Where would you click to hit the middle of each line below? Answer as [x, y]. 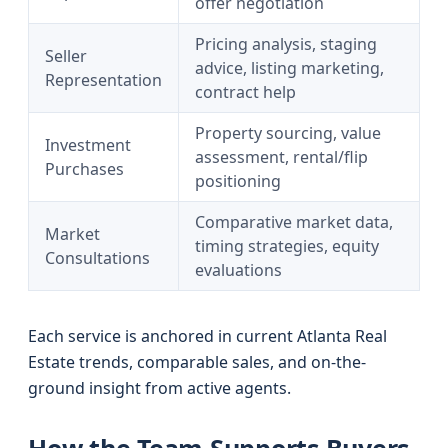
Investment [88, 145]
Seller [66, 56]
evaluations [238, 270]
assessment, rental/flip [281, 157]
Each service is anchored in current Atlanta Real [207, 336]
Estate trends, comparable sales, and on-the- [197, 362]
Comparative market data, [294, 222]
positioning [238, 181]
